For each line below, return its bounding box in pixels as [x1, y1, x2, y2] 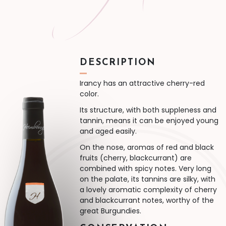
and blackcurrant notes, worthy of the [79, 195, 214, 205]
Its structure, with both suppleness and [79, 104, 216, 115]
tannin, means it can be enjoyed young [79, 115, 218, 126]
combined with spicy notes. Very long [79, 163, 211, 174]
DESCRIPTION [79, 58, 156, 68]
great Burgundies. [79, 205, 141, 216]
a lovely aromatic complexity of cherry [79, 184, 217, 195]
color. [79, 88, 99, 99]
